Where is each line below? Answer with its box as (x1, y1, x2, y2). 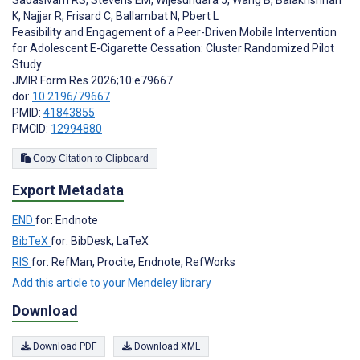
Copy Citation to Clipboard (105, 153, 149, 165)
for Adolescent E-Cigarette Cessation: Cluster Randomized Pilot (12, 42, 334, 55)
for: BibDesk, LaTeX (51, 234, 149, 247)
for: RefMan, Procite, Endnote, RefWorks (31, 255, 235, 268)
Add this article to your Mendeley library (12, 276, 211, 289)
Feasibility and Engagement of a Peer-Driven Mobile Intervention (12, 26, 337, 39)
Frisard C (64, 10, 111, 23)
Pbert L (180, 10, 219, 23)
